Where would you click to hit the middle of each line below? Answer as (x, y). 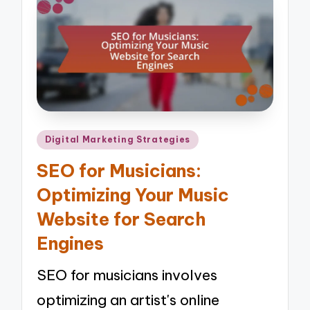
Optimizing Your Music (133, 195)
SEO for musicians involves (127, 275)
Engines (71, 243)
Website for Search (121, 219)
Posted (56, 138)
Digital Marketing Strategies (118, 140)
